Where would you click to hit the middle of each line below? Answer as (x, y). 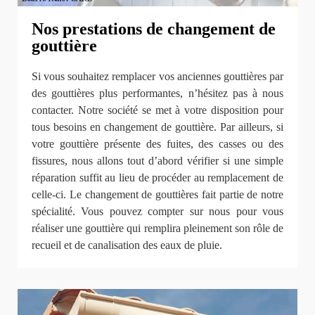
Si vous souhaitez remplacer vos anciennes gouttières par (157, 77)
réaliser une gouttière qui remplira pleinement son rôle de (157, 229)
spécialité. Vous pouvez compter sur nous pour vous (157, 212)
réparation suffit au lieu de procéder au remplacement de (157, 178)
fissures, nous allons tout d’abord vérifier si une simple (157, 161)
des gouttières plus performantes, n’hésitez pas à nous (157, 94)
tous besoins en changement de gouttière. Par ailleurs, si (157, 127)
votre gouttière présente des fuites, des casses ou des (157, 144)
